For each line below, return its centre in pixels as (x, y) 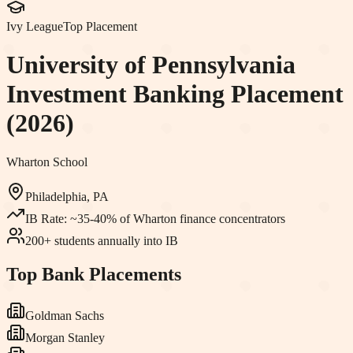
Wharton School (47, 162)
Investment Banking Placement (175, 94)
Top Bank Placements (94, 274)
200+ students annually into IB (102, 240)
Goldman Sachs (65, 315)
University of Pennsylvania (151, 65)
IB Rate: (48, 218)
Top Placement (100, 26)
